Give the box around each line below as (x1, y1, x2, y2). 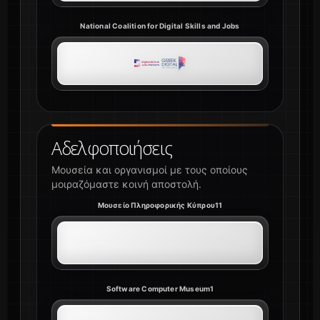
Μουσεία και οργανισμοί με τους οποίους (51, 164, 248, 176)
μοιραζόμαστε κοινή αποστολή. (51, 178, 201, 191)
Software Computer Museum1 (106, 284, 214, 294)
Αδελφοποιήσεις (51, 136, 172, 161)
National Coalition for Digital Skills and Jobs (80, 21, 240, 31)
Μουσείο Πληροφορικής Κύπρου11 (97, 201, 223, 210)
